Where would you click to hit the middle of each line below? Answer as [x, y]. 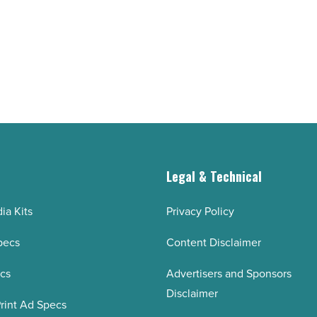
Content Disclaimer [213, 242]
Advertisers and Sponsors [229, 273]
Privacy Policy [200, 211]
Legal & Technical [214, 176]
